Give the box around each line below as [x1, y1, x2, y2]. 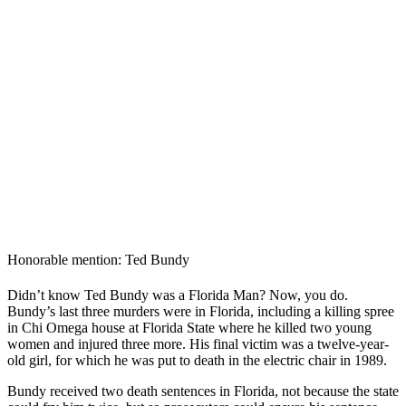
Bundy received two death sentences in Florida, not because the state [7, 383, 399, 400]
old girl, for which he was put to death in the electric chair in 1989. [7, 353, 391, 369]
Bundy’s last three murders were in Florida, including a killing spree [7, 304, 394, 320]
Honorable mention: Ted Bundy [7, 251, 189, 267]
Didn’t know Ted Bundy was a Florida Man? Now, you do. [7, 287, 348, 304]
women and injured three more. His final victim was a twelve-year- [7, 336, 389, 353]
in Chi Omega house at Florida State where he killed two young [7, 320, 372, 336]
